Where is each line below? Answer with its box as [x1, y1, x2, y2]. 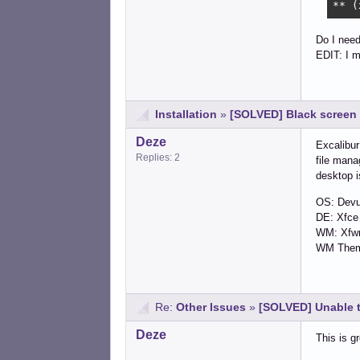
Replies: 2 [136, 152, 180, 164]
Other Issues [176, 301, 246, 314]
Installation [155, 108, 217, 121]
